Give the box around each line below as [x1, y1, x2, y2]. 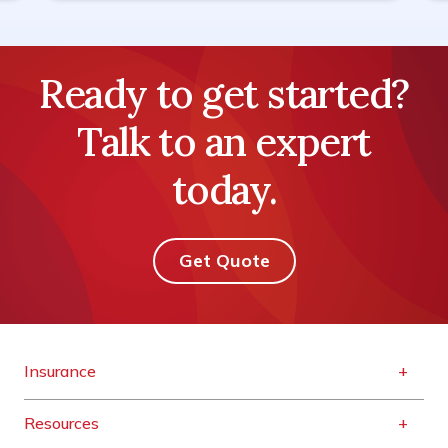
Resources [24, 413, 99, 433]
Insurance [24, 361, 96, 381]
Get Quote [178, 249, 270, 272]
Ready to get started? [39, 68, 409, 119]
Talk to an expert [77, 116, 371, 167]
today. [171, 164, 277, 215]
